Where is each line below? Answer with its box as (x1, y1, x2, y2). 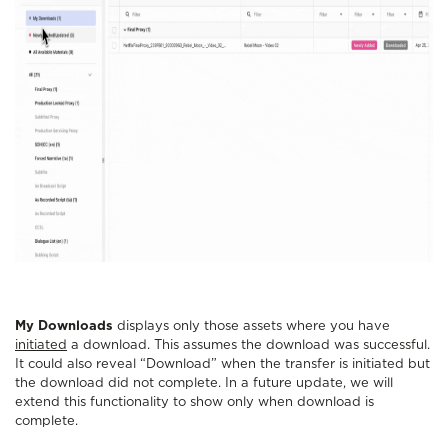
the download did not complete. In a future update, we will (15, 377, 393, 391)
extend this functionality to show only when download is (15, 396, 374, 410)
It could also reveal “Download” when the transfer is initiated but (15, 358, 430, 372)
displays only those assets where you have (113, 320, 390, 334)
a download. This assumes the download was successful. (67, 339, 430, 353)
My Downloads (15, 320, 113, 334)
